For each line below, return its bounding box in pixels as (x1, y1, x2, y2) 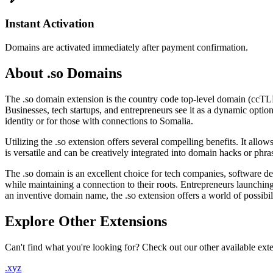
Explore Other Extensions (5, 213, 167, 229)
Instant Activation (5, 17, 94, 30)
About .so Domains (5, 65, 122, 81)
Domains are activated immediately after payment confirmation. (5, 42, 248, 52)
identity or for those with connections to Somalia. (5, 115, 193, 126)
